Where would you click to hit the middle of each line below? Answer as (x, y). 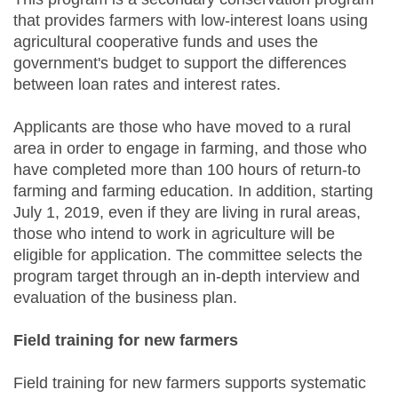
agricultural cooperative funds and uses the (166, 42)
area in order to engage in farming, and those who (190, 149)
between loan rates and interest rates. (147, 85)
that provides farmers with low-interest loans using (191, 21)
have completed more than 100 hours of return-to (187, 170)
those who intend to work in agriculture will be (174, 234)
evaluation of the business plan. (125, 298)
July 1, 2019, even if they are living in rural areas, (187, 213)
